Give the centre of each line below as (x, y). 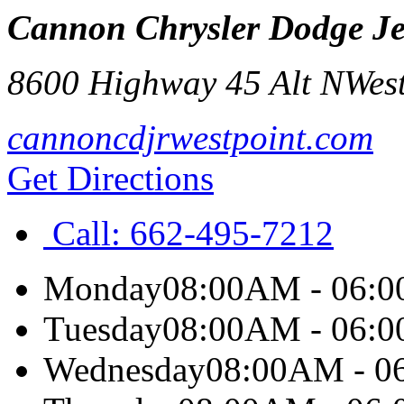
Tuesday (103, 329)
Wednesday (124, 369)
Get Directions (110, 178)
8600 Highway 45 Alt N (175, 83)
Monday (103, 288)
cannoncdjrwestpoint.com (190, 138)
